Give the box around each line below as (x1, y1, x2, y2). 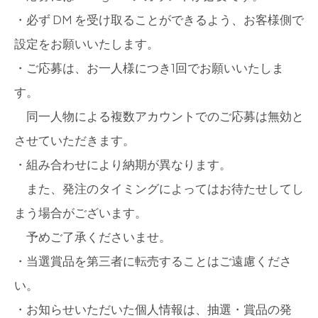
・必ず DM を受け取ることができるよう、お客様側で (14, 11, 304, 28)
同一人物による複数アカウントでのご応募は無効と (14, 108, 304, 124)
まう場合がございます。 (14, 204, 147, 221)
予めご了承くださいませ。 (14, 229, 171, 245)
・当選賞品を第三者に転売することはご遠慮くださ (14, 253, 292, 269)
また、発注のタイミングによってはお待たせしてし (14, 180, 304, 197)
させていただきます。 (14, 132, 135, 148)
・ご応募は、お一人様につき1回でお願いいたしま (14, 60, 284, 76)
